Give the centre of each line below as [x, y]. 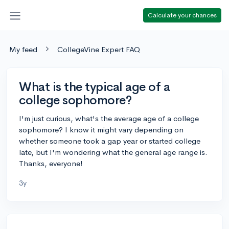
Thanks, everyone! [51, 163]
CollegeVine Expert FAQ [99, 49]
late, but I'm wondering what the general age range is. [113, 152]
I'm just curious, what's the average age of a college [109, 118]
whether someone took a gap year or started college [110, 141]
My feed [23, 49]
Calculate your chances [182, 15]
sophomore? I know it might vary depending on [101, 129]
